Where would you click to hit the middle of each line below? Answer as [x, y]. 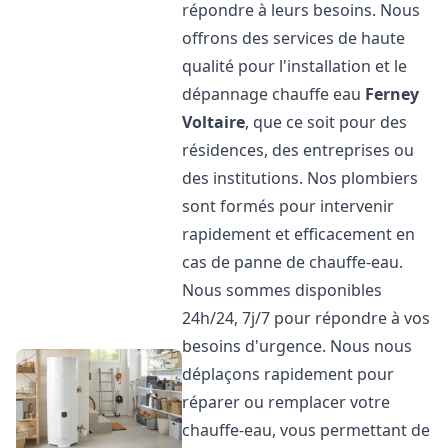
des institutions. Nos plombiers [300, 178]
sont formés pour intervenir [288, 206]
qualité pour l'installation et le [295, 66]
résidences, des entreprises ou [298, 150]
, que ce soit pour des [326, 122]
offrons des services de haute [294, 38]
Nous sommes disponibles [282, 290]
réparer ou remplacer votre [286, 402]
